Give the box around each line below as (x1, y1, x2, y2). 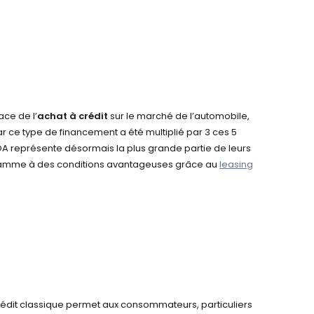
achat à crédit (36, 109, 108, 123)
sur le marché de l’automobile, (107, 109, 250, 123)
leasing (219, 158, 253, 172)
